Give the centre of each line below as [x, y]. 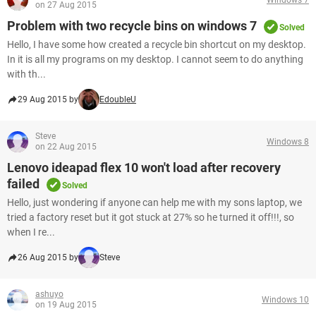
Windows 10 [285, 299]
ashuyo [49, 294]
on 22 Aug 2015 [66, 147]
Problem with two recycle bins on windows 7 [132, 26]
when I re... [31, 232]
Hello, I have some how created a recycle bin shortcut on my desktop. [157, 44]
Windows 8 [288, 141]
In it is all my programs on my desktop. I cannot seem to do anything [155, 59]
